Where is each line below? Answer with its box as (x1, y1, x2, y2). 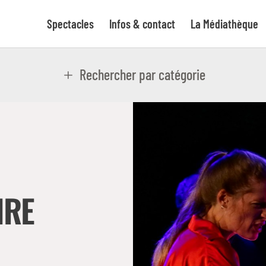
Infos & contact (109, 17, 175, 31)
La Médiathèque (191, 17, 258, 31)
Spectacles (47, 17, 94, 31)
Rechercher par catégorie (79, 66, 205, 83)
